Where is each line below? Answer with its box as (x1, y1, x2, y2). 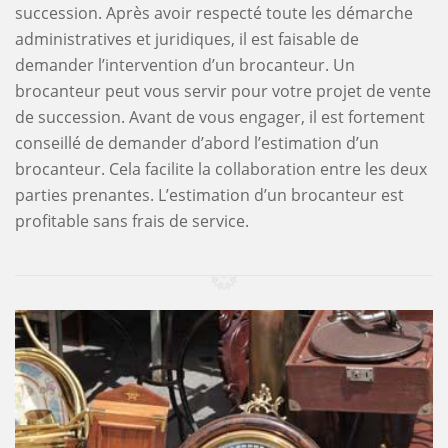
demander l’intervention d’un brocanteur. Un (15, 53, 355, 76)
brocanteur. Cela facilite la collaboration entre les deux (15, 157, 427, 180)
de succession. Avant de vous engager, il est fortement (15, 105, 425, 128)
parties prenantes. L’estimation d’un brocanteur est (15, 183, 404, 206)
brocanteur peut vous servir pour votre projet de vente (15, 79, 431, 102)
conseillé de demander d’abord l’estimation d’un (15, 131, 379, 154)
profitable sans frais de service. (15, 209, 249, 232)
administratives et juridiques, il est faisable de (15, 27, 359, 50)
